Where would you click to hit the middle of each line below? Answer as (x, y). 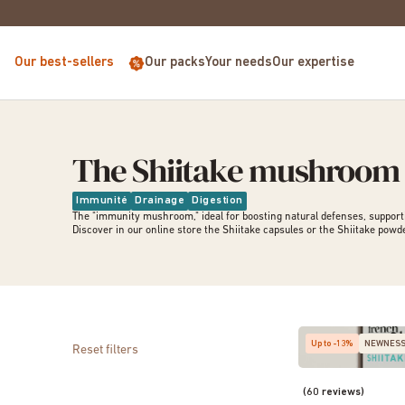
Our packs (175, 62)
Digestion (217, 201)
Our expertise (313, 62)
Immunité (102, 201)
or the (320, 231)
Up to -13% (332, 344)
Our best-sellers (64, 62)
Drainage (160, 201)
